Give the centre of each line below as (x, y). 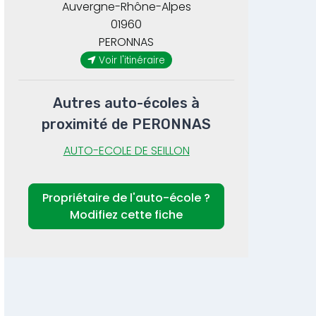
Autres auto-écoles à (127, 103)
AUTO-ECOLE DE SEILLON (126, 151)
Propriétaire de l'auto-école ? (127, 197)
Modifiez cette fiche (127, 214)
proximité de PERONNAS (127, 124)
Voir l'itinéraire (132, 60)
